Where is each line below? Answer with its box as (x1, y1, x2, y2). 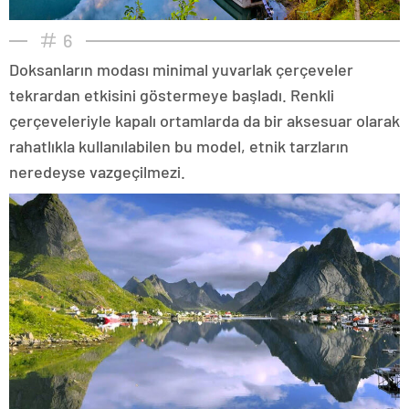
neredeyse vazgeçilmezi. (9, 161, 185, 182)
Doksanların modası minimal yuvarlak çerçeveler (9, 58, 353, 79)
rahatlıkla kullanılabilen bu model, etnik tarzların (9, 135, 349, 156)
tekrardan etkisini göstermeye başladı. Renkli (9, 84, 334, 105)
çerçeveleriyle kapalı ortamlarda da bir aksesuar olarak (9, 110, 400, 131)
